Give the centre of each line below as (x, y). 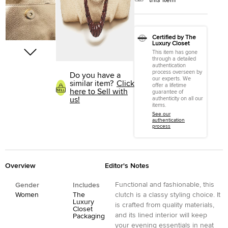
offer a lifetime (169, 85)
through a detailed (174, 59)
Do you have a (95, 75)
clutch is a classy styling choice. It (168, 195)
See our (162, 114)
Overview (20, 166)
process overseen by (177, 72)
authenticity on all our (178, 98)
